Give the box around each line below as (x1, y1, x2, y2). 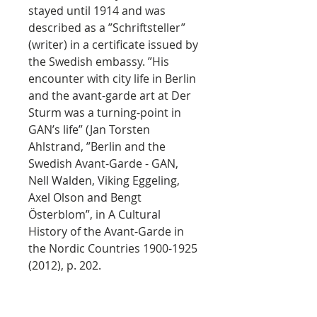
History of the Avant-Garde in (28, 224, 184, 239)
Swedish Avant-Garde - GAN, (28, 156, 178, 171)
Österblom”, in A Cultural (28, 207, 161, 222)
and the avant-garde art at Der (28, 88, 191, 103)
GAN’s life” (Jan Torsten (28, 122, 150, 137)
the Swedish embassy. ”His (28, 54, 169, 69)
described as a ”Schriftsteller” (28, 20, 185, 35)
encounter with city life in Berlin (28, 71, 196, 86)
